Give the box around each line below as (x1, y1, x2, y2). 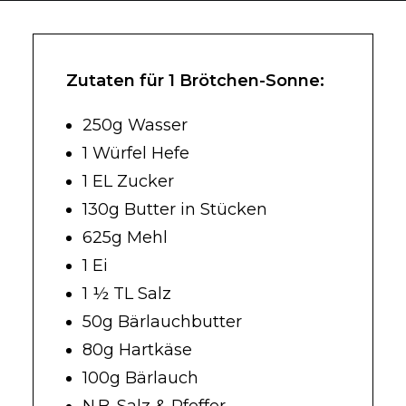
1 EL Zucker (82, 171, 174, 191)
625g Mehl (82, 227, 168, 247)
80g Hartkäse (82, 340, 192, 360)
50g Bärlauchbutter (82, 312, 242, 332)
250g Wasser (82, 115, 188, 135)
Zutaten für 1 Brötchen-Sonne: (66, 71, 324, 91)
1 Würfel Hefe (82, 143, 189, 163)
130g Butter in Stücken (82, 199, 267, 219)
